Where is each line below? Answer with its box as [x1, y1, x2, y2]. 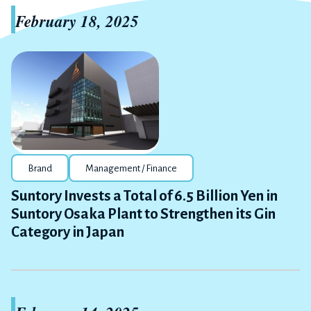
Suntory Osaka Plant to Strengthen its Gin [11, 206, 276, 223]
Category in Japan [11, 224, 124, 241]
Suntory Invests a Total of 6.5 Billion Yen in [11, 188, 278, 205]
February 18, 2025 [15, 10, 139, 32]
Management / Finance [85, 163, 177, 174]
